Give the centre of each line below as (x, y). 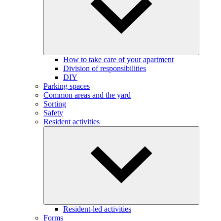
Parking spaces (67, 86)
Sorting (55, 104)
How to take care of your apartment (118, 59)
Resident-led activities (97, 209)
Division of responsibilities (105, 68)
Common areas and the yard (87, 95)
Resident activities (72, 121)
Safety (53, 112)
